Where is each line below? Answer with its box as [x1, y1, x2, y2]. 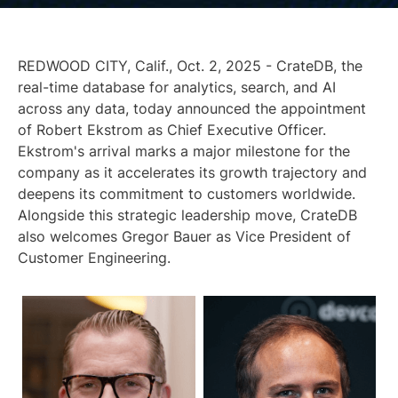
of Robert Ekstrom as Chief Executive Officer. [18, 120, 326, 139]
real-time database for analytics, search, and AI [18, 77, 336, 96]
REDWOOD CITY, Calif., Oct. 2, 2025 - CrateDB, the [18, 56, 362, 75]
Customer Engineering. [18, 248, 171, 267]
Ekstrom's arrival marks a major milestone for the [18, 141, 350, 160]
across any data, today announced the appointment [18, 99, 366, 117]
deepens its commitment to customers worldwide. [18, 184, 355, 203]
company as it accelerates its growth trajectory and [18, 163, 367, 181]
